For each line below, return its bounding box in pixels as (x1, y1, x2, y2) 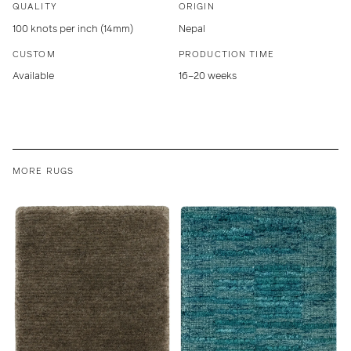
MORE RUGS (13, 165, 74, 178)
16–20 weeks (179, 69, 237, 84)
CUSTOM (13, 47, 56, 60)
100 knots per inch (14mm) (13, 21, 133, 36)
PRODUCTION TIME (179, 47, 274, 60)
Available (13, 69, 54, 84)
